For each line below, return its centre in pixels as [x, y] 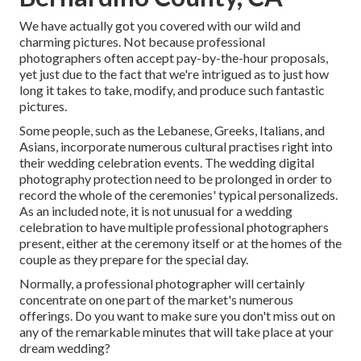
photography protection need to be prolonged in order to [176, 179]
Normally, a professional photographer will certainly [162, 284]
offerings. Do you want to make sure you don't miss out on [177, 316]
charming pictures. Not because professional [142, 42]
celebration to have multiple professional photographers [174, 227]
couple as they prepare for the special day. [134, 259]
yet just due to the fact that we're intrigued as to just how [174, 74]
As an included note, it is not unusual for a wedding [156, 211]
